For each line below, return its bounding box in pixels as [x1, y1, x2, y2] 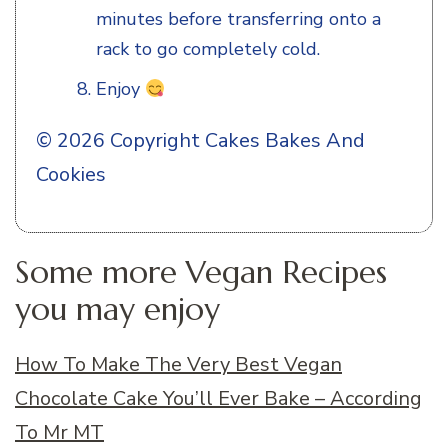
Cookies [36, 160, 106, 188]
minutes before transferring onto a [96, 6, 381, 31]
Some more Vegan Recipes [15, 252, 387, 292]
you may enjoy [15, 289, 229, 329]
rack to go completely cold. [96, 36, 320, 61]
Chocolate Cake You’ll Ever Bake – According [15, 385, 422, 413]
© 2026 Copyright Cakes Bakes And [36, 126, 365, 154]
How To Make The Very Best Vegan [15, 351, 342, 379]
